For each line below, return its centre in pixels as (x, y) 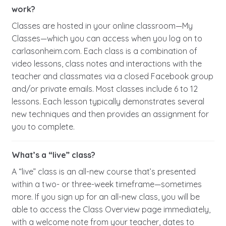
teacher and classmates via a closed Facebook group (112, 76)
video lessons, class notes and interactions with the (106, 64)
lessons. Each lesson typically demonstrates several (108, 102)
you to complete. (43, 127)
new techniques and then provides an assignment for (110, 114)
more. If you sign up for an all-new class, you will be (105, 197)
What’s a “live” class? (53, 155)
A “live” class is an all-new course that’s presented (103, 172)
